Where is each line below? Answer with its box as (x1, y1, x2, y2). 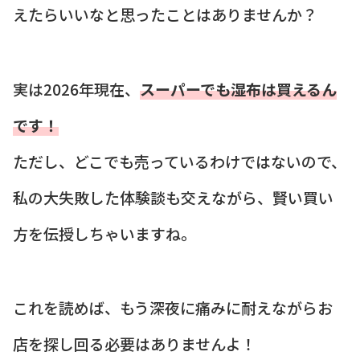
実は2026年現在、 (13, 77, 140, 100)
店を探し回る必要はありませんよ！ (13, 333, 256, 355)
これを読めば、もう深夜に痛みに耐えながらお (13, 297, 333, 319)
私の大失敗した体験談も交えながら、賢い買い (13, 186, 333, 208)
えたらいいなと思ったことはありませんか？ (13, 3, 317, 26)
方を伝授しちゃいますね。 (13, 222, 196, 244)
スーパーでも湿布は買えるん (140, 77, 337, 100)
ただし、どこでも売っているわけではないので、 (13, 149, 346, 172)
